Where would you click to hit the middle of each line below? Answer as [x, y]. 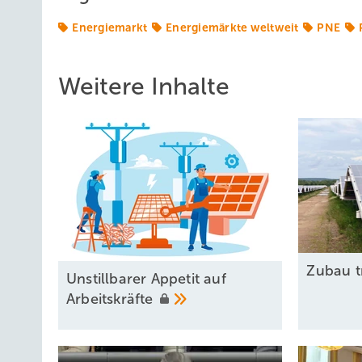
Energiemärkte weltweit [232, 27]
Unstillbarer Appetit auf [146, 279]
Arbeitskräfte [112, 299]
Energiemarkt [110, 27]
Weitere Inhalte [144, 86]
